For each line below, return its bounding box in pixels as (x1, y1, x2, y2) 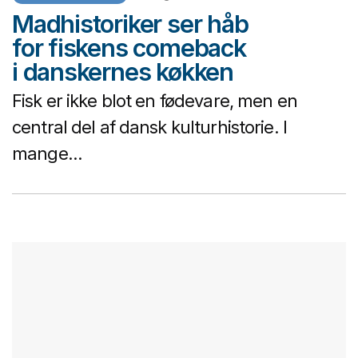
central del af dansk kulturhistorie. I (12, 117, 287, 138)
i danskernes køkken (12, 57, 233, 87)
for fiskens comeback (12, 33, 246, 63)
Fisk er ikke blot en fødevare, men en (12, 90, 297, 112)
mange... (12, 143, 83, 165)
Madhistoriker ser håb (12, 9, 249, 39)
